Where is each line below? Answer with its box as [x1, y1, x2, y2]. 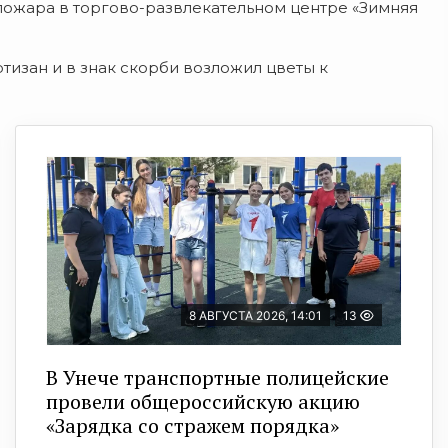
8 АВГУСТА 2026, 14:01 [189, 308, 322, 324]
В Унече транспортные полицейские [46, 364, 389, 392]
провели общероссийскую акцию [46, 388, 360, 416]
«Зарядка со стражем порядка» [46, 412, 339, 440]
